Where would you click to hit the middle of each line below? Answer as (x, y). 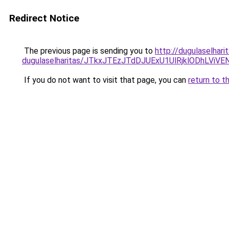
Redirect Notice (44, 18)
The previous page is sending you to (88, 51)
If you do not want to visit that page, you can (105, 80)
